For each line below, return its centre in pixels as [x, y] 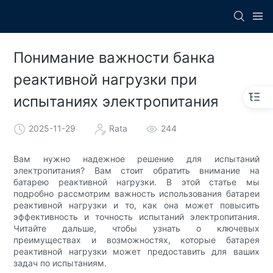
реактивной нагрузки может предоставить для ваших [136, 252]
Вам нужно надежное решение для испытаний [136, 159]
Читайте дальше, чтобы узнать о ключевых [136, 229]
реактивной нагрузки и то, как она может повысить [136, 205]
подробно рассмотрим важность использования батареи [136, 194]
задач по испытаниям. [60, 263]
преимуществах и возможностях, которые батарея [136, 240]
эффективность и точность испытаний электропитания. [136, 217]
